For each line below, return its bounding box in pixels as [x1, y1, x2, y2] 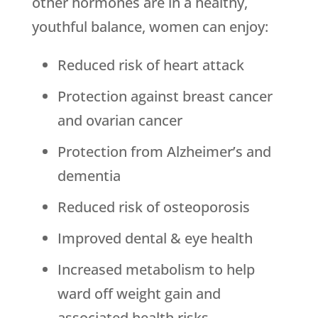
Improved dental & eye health [57, 229, 253, 248]
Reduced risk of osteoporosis [57, 197, 250, 217]
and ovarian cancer [57, 111, 182, 131]
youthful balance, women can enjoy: [31, 17, 268, 37]
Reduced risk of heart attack [57, 55, 244, 75]
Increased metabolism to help [57, 260, 255, 280]
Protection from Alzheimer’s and [57, 142, 271, 162]
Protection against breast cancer [57, 87, 273, 106]
